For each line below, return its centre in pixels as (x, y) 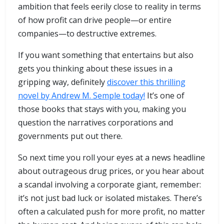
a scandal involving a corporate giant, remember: (109, 185)
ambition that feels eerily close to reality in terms (109, 7)
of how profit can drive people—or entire (95, 20)
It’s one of (165, 96)
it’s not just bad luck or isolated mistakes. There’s (110, 198)
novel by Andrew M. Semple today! (81, 96)
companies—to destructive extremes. (87, 34)
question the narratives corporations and (95, 123)
